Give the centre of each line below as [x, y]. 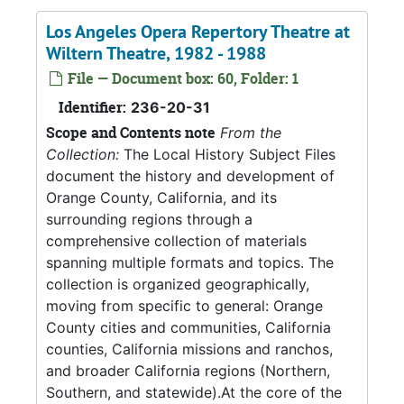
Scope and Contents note [131, 133]
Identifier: [92, 107]
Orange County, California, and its [161, 197]
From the [251, 133]
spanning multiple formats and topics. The [190, 262]
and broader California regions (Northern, [188, 371]
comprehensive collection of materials [176, 241]
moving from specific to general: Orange [184, 306]
